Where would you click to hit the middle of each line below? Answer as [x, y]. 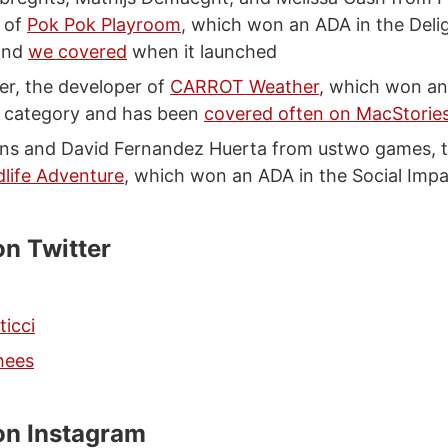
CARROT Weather [244, 86]
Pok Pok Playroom [104, 24]
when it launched [202, 51]
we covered [77, 51]
